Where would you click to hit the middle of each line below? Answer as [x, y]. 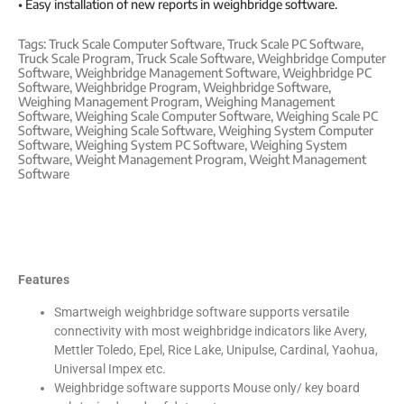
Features [44, 280]
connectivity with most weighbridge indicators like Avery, [211, 331]
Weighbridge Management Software [176, 73]
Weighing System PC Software [160, 145]
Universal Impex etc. [110, 368]
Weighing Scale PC [327, 116]
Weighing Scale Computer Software [173, 116]
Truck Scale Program [74, 59]
